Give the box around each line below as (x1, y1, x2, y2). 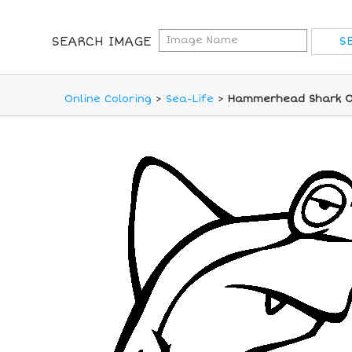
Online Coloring (64, 93, 152, 106)
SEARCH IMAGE (51, 34, 151, 49)
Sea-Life (165, 93, 214, 106)
